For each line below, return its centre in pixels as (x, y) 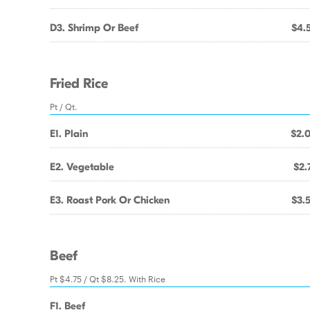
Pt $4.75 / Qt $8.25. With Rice (108, 278)
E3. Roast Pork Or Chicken (110, 200)
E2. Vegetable (82, 167)
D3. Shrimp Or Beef (94, 28)
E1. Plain (69, 134)
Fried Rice (79, 84)
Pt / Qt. (64, 106)
